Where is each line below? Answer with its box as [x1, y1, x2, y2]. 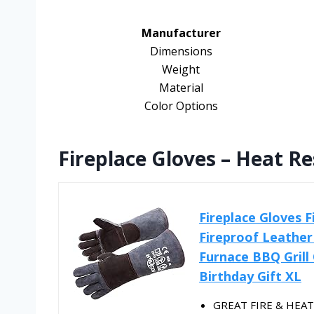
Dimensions [149, 43, 212, 60]
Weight [162, 62, 200, 78]
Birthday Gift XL [199, 268, 301, 285]
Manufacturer [141, 25, 221, 41]
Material [158, 80, 203, 96]
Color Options [144, 98, 218, 114]
